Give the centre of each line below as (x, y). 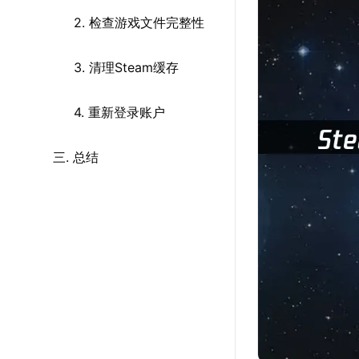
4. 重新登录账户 (119, 112)
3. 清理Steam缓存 (126, 67)
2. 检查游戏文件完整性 (139, 22)
